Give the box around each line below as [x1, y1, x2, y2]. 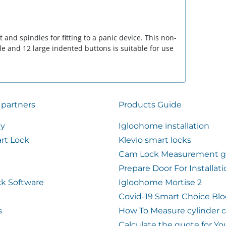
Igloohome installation [118, 121, 209, 131]
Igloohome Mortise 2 [118, 178, 202, 187]
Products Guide [118, 100, 182, 109]
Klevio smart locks [118, 135, 191, 145]
